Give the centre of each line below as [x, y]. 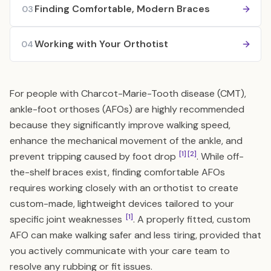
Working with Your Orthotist [101, 44]
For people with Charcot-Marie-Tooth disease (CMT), [128, 93]
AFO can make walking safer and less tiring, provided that [135, 235]
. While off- [220, 156]
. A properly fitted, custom [192, 219]
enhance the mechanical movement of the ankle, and [126, 141]
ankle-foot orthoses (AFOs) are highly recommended [127, 109]
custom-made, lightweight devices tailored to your [122, 204]
